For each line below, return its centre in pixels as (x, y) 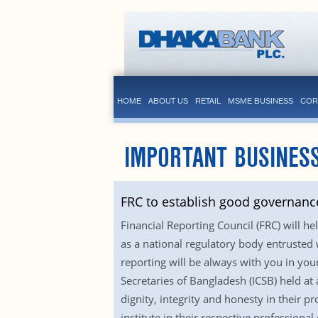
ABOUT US (168, 101)
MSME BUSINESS (260, 101)
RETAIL (208, 101)
